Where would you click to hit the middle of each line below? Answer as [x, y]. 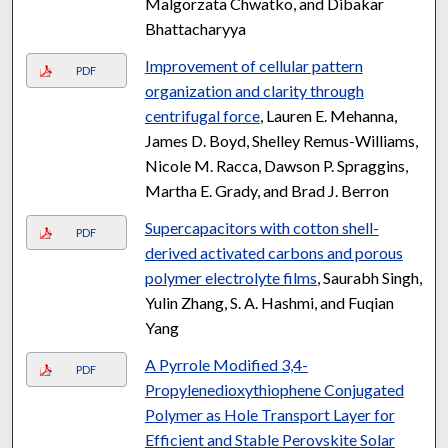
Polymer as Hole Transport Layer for [269, 414]
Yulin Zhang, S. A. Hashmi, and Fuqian [269, 302]
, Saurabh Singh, [369, 277]
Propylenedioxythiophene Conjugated [274, 389]
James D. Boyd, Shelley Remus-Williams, [281, 140]
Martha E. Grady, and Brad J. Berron [266, 190]
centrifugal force [202, 115]
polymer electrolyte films [230, 277]
